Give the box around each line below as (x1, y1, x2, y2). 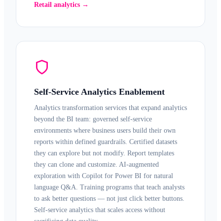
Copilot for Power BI (82, 172, 142, 180)
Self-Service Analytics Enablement (34, 87, 165, 97)
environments (34, 127, 72, 134)
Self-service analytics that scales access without (34, 206, 165, 214)
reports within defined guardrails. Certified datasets (34, 138, 177, 146)
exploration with (34, 172, 82, 180)
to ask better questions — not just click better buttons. (34, 195, 184, 202)
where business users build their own (72, 127, 176, 134)
